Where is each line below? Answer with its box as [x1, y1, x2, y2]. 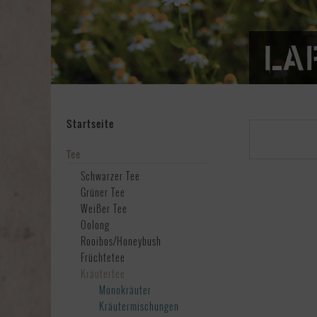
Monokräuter [99, 282, 151, 297]
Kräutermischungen [99, 299, 179, 313]
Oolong [81, 217, 110, 232]
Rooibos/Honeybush [81, 234, 161, 248]
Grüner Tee [81, 185, 125, 200]
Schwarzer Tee [81, 168, 140, 183]
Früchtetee [81, 250, 125, 265]
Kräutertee [81, 266, 125, 281]
